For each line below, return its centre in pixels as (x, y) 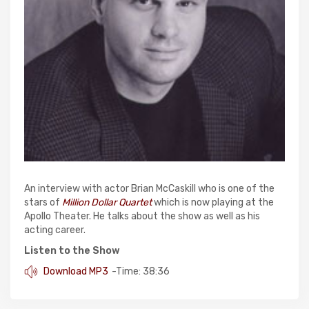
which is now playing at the (213, 203)
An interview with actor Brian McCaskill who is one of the (149, 189)
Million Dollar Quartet (107, 203)
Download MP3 (75, 272)
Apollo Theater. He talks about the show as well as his (142, 217)
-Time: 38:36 (141, 272)
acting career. (55, 230)
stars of (43, 203)
